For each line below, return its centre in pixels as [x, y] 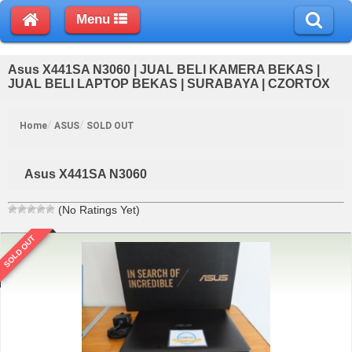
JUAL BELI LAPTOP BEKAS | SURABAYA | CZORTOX [169, 83]
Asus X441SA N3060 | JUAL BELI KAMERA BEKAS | [164, 69]
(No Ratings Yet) [97, 209]
